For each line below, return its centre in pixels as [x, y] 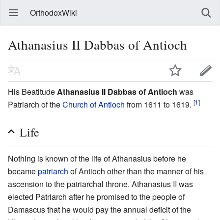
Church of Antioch [94, 104]
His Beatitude [32, 91]
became [23, 171]
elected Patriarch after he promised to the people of [96, 196]
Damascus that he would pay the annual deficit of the [99, 209]
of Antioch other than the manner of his [136, 171]
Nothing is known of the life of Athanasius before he [97, 158]
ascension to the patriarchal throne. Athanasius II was [100, 184]
